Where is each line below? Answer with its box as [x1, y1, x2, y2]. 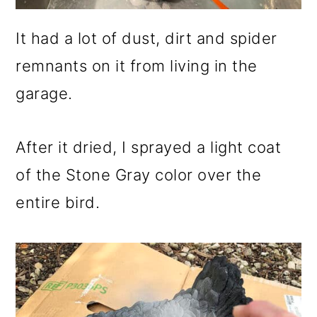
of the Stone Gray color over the [16, 165, 262, 184]
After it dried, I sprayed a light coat [16, 137, 282, 156]
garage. [16, 83, 73, 103]
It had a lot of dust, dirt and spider [16, 28, 277, 47]
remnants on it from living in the [16, 56, 258, 75]
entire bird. [16, 192, 100, 212]
